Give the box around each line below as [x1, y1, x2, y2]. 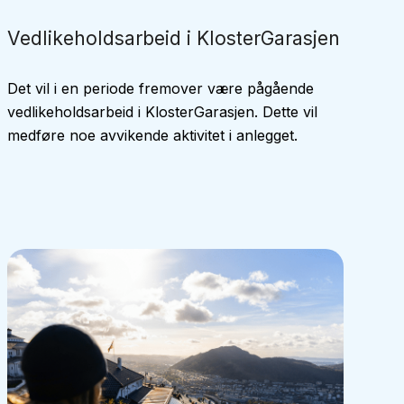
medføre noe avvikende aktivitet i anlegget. [6, 126, 298, 144]
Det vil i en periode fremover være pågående [6, 79, 314, 97]
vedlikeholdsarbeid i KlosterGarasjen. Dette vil [6, 103, 317, 121]
